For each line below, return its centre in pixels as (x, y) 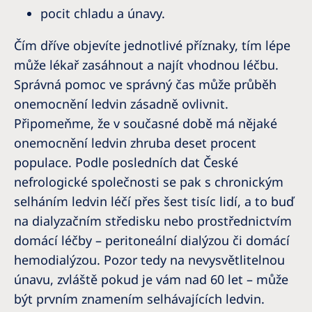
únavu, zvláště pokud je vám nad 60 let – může (151, 279)
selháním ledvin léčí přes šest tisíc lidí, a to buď (154, 201)
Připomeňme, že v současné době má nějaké (146, 123)
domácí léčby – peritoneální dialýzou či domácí (152, 240)
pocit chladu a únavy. (103, 13)
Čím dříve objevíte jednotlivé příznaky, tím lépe (152, 45)
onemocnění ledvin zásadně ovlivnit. (121, 104)
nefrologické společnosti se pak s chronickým (149, 182)
